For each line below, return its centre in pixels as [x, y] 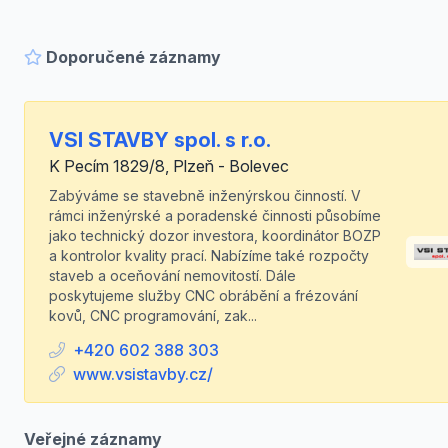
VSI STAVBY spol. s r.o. [160, 140]
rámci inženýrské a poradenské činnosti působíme [215, 215]
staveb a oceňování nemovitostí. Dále [172, 275]
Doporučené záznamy [133, 57]
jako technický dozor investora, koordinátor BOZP [215, 235]
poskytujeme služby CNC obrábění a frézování [203, 295]
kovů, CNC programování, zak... [153, 315]
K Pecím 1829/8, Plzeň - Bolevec [169, 166]
